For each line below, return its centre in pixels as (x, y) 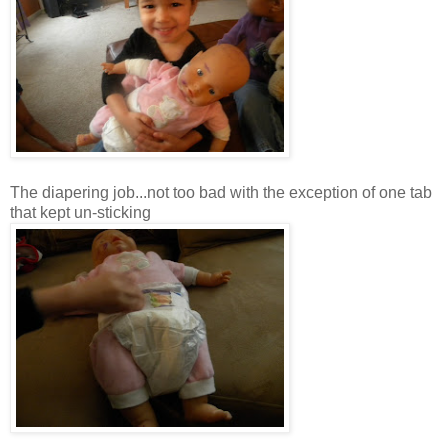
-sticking (121, 212)
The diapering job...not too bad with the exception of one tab (221, 192)
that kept (42, 212)
